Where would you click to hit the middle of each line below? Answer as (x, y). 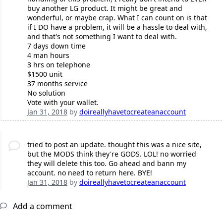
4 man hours (48, 55)
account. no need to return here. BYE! (89, 173)
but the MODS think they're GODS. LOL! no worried (111, 154)
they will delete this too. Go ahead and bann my (107, 164)
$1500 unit (45, 74)
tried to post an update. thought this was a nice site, (114, 145)
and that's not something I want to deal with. (102, 37)
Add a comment (42, 206)
